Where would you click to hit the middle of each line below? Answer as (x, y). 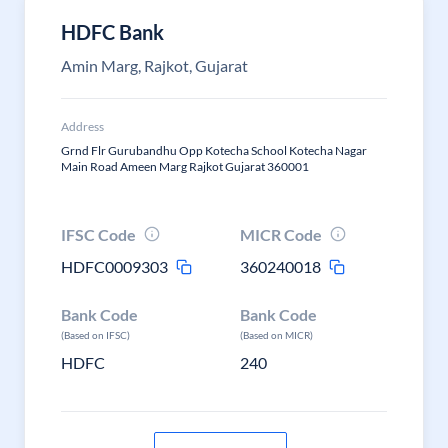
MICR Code (281, 234)
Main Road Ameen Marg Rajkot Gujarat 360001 (185, 166)
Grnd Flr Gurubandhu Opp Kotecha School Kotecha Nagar (214, 150)
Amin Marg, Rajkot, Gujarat (154, 65)
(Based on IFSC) (95, 335)
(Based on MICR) (277, 335)
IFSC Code (98, 234)
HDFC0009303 (114, 266)
